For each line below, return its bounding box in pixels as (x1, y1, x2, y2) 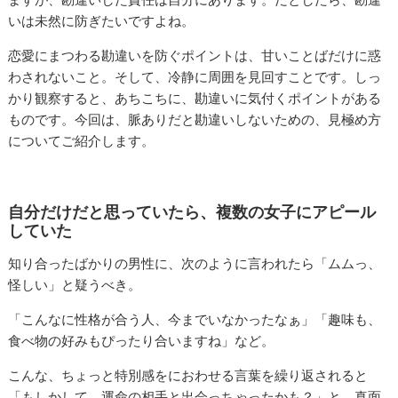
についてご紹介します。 (8, 132, 155, 150)
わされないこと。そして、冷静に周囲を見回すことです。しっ (8, 68, 382, 86)
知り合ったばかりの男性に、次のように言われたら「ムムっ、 (8, 255, 382, 273)
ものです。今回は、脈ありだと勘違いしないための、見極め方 (8, 111, 382, 129)
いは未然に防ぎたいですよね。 (8, 12, 195, 30)
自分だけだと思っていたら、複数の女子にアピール (8, 203, 377, 222)
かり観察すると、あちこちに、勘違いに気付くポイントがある (8, 90, 382, 107)
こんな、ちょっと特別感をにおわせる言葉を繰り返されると (8, 367, 369, 385)
